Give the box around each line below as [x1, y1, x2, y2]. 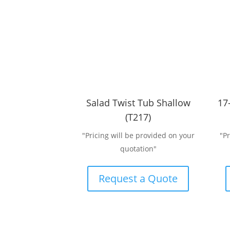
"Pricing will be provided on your [82, 130, 195, 140]
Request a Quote [99, 171, 178, 185]
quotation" [120, 143, 157, 154]
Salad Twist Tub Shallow [86, 96, 190, 109]
